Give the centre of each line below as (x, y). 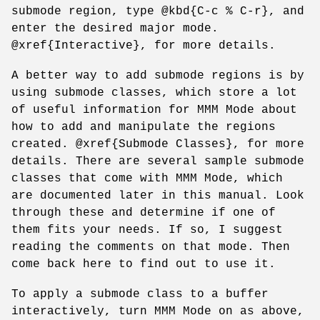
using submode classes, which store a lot (154, 92)
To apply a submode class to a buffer (140, 294)
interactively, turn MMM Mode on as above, (158, 311)
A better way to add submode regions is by (158, 75)
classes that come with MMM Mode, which (147, 178)
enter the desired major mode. (115, 28)
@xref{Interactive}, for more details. (144, 45)
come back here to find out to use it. (144, 264)
